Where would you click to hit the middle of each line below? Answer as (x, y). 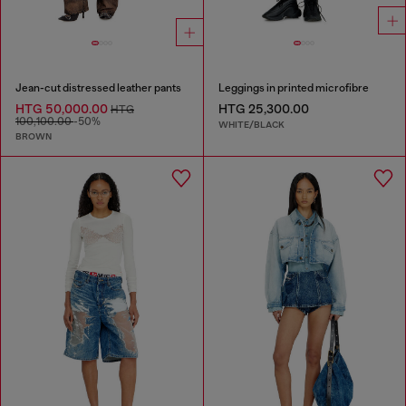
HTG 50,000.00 (63, 108)
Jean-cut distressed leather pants (98, 87)
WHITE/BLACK (251, 125)
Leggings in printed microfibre (293, 87)
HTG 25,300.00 (263, 108)
